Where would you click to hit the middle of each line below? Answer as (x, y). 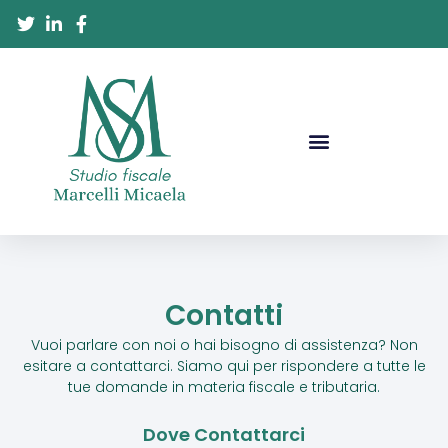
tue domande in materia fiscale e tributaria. (224, 387)
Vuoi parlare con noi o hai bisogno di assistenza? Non (224, 345)
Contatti (224, 316)
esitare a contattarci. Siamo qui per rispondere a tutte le (224, 366)
